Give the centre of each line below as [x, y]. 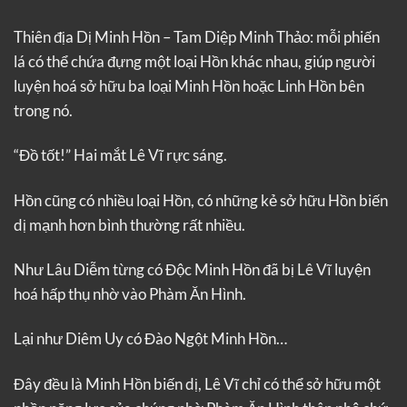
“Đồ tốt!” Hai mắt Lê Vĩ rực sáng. [120, 155]
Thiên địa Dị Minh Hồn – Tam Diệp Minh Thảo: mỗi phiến [197, 36]
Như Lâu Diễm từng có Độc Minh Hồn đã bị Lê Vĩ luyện [192, 269]
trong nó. [43, 110]
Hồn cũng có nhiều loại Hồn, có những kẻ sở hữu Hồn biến [201, 200]
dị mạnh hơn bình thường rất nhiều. [129, 224]
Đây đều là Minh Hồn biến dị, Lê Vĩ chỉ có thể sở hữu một [197, 383]
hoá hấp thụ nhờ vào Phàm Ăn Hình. [130, 293]
